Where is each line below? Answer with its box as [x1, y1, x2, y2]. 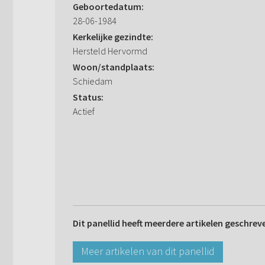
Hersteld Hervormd [73, 45, 147, 57]
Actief [73, 105, 95, 118]
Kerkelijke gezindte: [73, 31, 153, 43]
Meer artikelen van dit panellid [81, 244, 215, 258]
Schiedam [73, 75, 112, 88]
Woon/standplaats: [73, 61, 154, 73]
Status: [73, 91, 104, 104]
